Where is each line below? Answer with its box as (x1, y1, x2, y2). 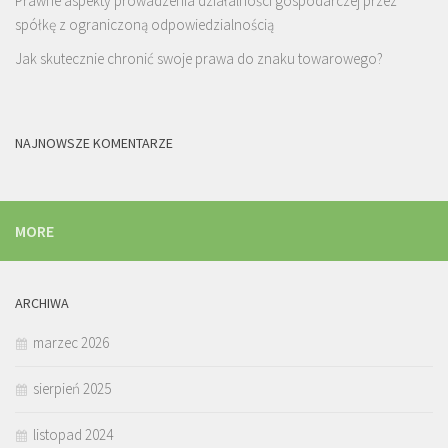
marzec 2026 (33, 332, 109, 352)
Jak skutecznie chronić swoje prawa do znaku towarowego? (15, 48, 383, 68)
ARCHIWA (15, 293, 69, 312)
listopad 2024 (33, 424, 113, 444)
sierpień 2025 (33, 378, 111, 398)
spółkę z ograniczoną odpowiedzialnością (15, 14, 274, 34)
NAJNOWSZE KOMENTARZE (15, 133, 173, 152)
